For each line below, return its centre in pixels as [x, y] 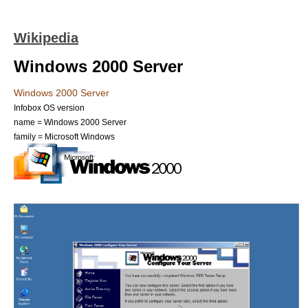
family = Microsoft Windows [64, 136]
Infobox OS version [49, 108]
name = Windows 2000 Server [70, 122]
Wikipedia [46, 38]
